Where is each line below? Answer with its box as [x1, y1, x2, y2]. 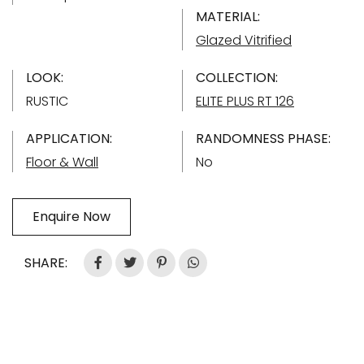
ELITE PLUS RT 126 [196, 91, 294, 110]
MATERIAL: [196, 6, 260, 26]
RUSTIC [26, 91, 68, 110]
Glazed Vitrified [196, 30, 292, 50]
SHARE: [24, 253, 67, 272]
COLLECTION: [196, 67, 278, 87]
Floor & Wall [26, 152, 98, 171]
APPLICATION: [26, 128, 112, 148]
